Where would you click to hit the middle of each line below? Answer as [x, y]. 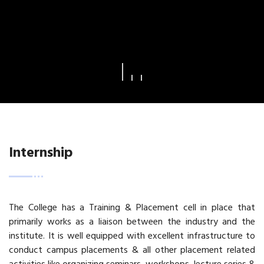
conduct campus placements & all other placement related [132, 250]
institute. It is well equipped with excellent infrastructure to [132, 236]
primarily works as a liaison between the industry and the [132, 222]
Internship [41, 153]
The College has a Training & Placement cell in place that [132, 208]
